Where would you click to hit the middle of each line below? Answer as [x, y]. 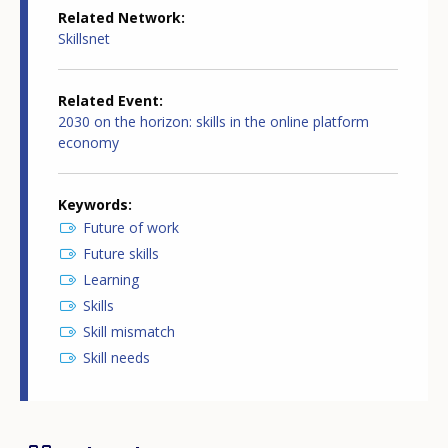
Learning [111, 279]
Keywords [93, 204]
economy [88, 142]
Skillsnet [84, 38]
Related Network [119, 17]
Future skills [121, 253]
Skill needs [116, 357]
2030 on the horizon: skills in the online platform [213, 121]
